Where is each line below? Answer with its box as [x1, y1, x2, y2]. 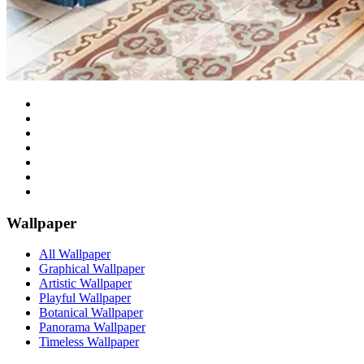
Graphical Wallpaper [39, 262, 145, 276]
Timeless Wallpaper [39, 335, 139, 349]
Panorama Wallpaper [39, 320, 145, 335]
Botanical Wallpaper [39, 305, 143, 320]
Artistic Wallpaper [39, 276, 132, 291]
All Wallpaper [39, 247, 110, 262]
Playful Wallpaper [39, 291, 131, 305]
